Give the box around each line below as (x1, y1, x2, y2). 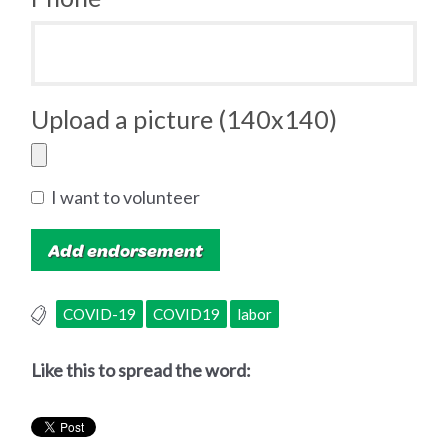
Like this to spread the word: (31, 358, 252, 381)
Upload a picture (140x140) (31, 103, 338, 134)
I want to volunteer (48, 185, 201, 208)
